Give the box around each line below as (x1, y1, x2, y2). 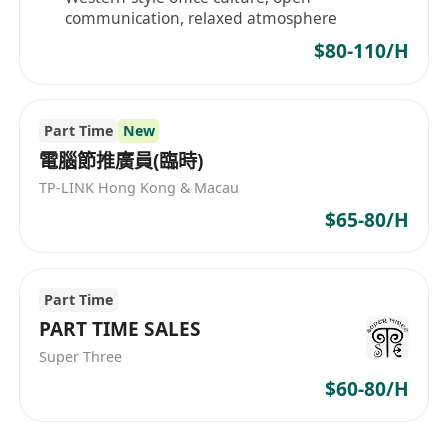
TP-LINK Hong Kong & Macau (39, 178, 240, 198)
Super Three (39, 347, 123, 367)
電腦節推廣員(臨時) (39, 147, 204, 174)
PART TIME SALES (39, 316, 202, 343)
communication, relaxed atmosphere (65, 6, 338, 29)
